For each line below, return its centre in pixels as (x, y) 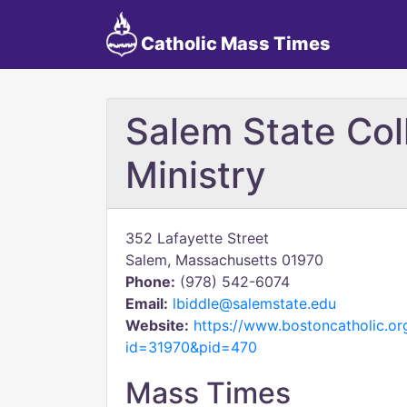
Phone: (150, 282)
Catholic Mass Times (233, 44)
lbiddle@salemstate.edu (254, 303)
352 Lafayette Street (197, 238)
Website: (157, 325)
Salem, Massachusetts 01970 (224, 260)
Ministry (196, 175)
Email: (147, 303)
